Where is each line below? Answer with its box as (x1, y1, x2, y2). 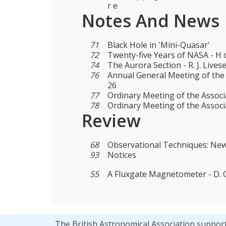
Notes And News (82, 9, 219, 33)
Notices (107, 149, 137, 161)
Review (82, 109, 141, 133)
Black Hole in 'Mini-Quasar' (107, 39, 210, 51)
